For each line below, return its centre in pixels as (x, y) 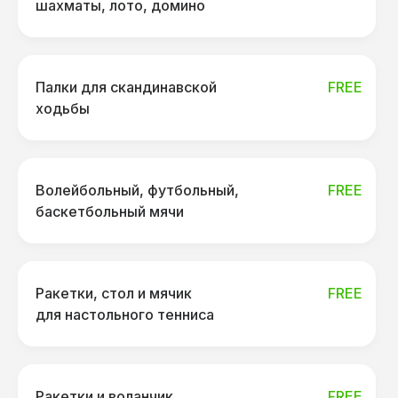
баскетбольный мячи (110, 211)
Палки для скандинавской (126, 87)
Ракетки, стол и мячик (114, 293)
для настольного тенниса (125, 314)
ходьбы (63, 108)
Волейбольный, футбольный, (137, 190)
